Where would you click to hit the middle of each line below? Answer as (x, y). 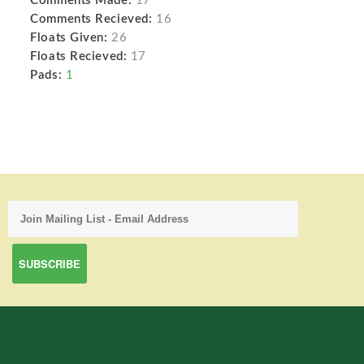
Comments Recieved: (91, 19)
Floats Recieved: (79, 56)
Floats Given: (69, 38)
